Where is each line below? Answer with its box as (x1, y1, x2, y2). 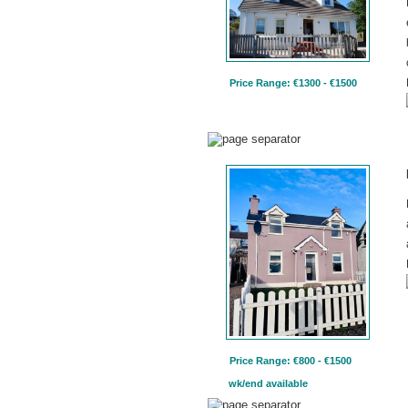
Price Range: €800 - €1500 (229, 354, 352, 366)
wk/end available (226, 377, 308, 389)
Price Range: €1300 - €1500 (229, 77, 357, 89)
